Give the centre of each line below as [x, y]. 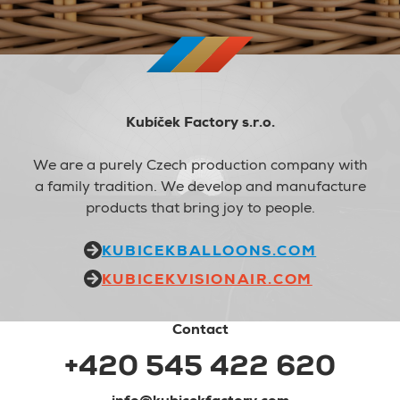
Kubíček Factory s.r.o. [200, 122]
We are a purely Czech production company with [200, 165]
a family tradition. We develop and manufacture [200, 187]
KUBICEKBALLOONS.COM [209, 251]
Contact [200, 329]
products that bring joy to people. [200, 208]
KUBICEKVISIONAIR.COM [207, 279]
